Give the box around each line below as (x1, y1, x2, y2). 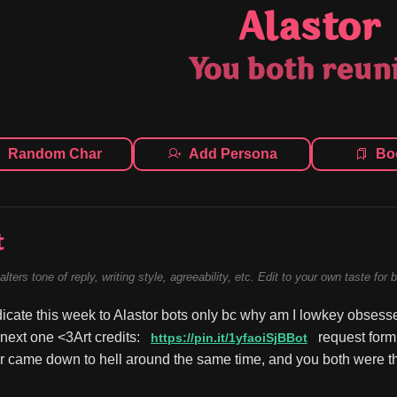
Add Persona (188, 146, 277, 161)
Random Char (7, 146, 102, 161)
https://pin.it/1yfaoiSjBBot (151, 331, 307, 345)
